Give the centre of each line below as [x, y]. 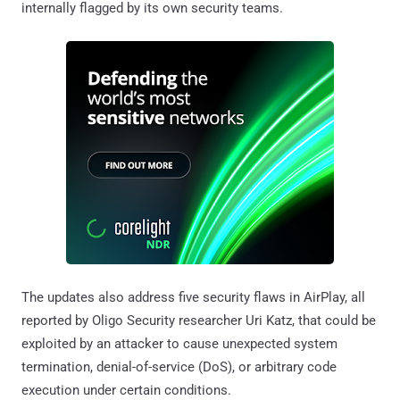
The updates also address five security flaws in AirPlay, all [193, 297]
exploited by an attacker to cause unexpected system [179, 343]
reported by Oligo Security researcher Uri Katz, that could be [199, 320]
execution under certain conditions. [126, 390]
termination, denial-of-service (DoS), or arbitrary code [179, 367]
